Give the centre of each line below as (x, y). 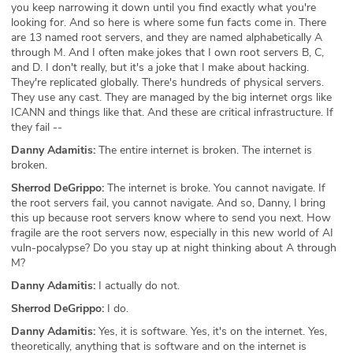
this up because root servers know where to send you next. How (171, 217)
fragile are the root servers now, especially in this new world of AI (172, 232)
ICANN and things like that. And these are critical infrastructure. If (172, 112)
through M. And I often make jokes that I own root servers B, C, (167, 52)
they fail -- (37, 127)
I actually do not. (137, 285)
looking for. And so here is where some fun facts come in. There (169, 22)
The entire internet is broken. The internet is (204, 150)
